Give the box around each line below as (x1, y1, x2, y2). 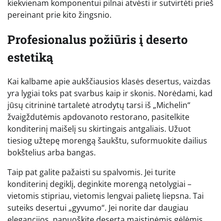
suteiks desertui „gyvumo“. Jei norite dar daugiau (7, 202, 188, 214)
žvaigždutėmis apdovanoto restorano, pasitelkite (7, 111, 189, 123)
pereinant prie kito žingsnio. (7, 9, 111, 20)
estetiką (7, 49, 53, 65)
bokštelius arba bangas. (7, 147, 96, 158)
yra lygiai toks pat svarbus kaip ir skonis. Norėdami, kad (7, 88, 213, 99)
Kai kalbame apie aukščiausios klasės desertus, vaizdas (7, 76, 211, 87)
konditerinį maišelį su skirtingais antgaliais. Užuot (7, 123, 191, 135)
